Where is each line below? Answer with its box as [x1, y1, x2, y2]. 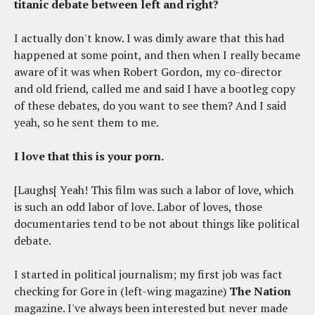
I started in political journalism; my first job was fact [14, 266, 283, 283]
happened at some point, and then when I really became [14, 47, 300, 63]
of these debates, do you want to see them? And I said [14, 98, 286, 114]
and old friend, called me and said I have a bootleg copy [14, 81, 295, 97]
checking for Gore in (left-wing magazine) [14, 283, 229, 300]
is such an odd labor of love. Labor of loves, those [14, 199, 262, 215]
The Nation [229, 283, 291, 300]
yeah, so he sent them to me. [14, 115, 159, 131]
